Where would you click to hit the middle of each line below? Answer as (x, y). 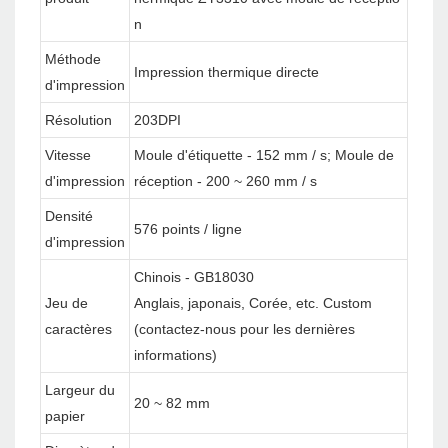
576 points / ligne (188, 229)
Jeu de (66, 303)
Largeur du (80, 390)
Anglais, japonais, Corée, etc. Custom (253, 303)
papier (65, 416)
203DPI (157, 120)
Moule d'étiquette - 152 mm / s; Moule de (264, 155)
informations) (175, 355)
